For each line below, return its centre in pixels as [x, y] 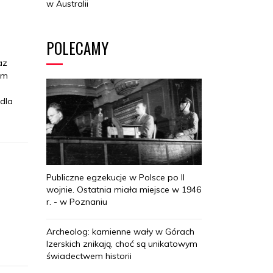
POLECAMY [77, 48]
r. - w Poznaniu [77, 202]
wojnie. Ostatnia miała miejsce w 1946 [124, 190]
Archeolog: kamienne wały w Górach [120, 232]
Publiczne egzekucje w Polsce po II [115, 178]
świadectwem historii [89, 256]
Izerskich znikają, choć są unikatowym [122, 244]
